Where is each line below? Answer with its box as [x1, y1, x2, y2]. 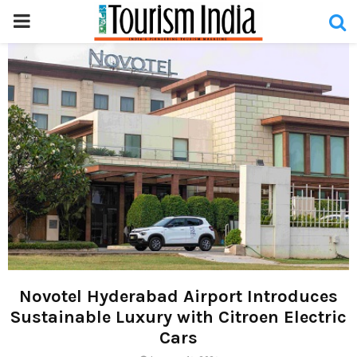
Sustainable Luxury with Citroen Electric [10, 306, 347, 328]
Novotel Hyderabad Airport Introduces [19, 285, 338, 307]
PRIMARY [12, 10, 88, 32]
